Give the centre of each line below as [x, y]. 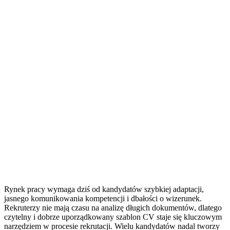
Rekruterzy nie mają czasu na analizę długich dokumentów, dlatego [113, 207]
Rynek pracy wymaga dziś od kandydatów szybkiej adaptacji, [104, 189]
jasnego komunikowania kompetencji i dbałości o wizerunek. [103, 198]
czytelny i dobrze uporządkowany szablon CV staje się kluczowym [113, 217]
